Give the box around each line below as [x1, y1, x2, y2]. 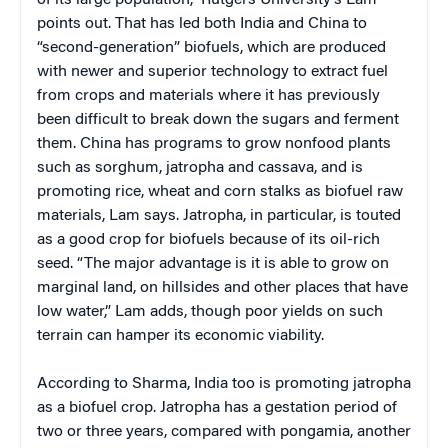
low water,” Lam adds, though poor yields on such [37, 303, 383, 320]
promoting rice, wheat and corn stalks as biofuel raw [37, 183, 403, 200]
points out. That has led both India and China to [37, 15, 367, 32]
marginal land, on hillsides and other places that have [37, 279, 408, 296]
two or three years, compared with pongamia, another [37, 423, 411, 440]
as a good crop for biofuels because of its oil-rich [37, 231, 380, 248]
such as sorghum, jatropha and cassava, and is [37, 159, 363, 176]
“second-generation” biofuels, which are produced [37, 39, 386, 56]
